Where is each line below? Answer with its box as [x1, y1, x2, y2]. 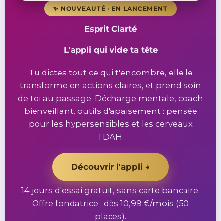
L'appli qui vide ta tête [63, 44, 158, 55]
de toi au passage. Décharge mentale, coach [18, 93, 203, 103]
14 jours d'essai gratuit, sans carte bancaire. [21, 185, 200, 195]
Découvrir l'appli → [71, 161, 150, 172]
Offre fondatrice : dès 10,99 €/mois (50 [32, 198, 189, 208]
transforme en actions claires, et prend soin [20, 80, 201, 90]
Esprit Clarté [84, 23, 137, 34]
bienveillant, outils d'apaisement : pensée [24, 106, 197, 116]
